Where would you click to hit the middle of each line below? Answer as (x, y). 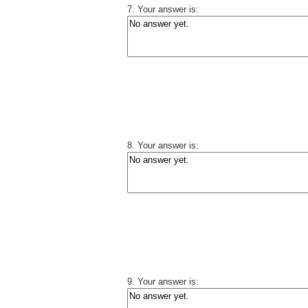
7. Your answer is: (163, 9)
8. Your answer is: (163, 145)
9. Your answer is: (163, 282)
